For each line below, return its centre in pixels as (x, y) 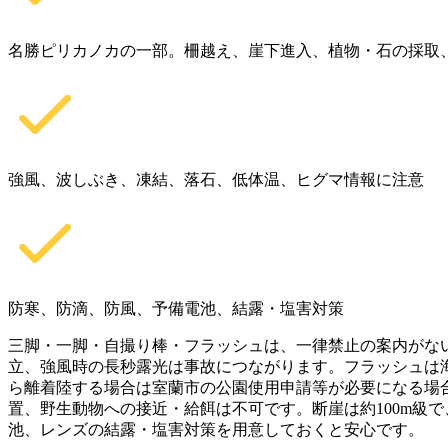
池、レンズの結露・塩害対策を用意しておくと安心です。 (216, 430)
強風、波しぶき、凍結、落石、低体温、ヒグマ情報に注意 (216, 180)
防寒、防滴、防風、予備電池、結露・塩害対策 (176, 309)
